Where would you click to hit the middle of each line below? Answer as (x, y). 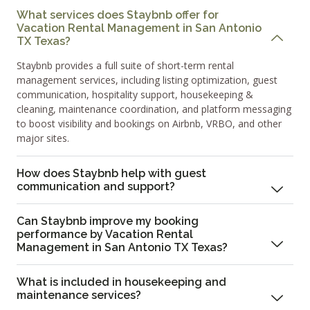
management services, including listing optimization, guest (147, 80)
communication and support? (96, 187)
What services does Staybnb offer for (118, 15)
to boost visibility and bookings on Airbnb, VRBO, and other (149, 124)
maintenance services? (79, 295)
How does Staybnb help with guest (111, 174)
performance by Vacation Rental (105, 235)
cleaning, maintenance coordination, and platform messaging (154, 109)
